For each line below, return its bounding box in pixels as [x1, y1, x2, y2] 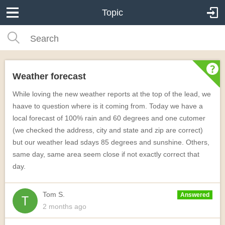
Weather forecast [13, 71, 86, 81]
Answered [180, 191, 209, 198]
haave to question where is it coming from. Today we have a [13, 102, 203, 110]
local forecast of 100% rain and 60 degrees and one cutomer [13, 114, 205, 122]
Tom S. [43, 190, 65, 198]
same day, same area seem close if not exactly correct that [13, 150, 199, 158]
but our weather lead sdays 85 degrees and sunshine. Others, [13, 138, 209, 146]
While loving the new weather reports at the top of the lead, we [13, 90, 211, 98]
